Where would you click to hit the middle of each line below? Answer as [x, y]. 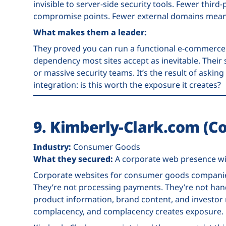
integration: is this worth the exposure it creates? [127, 85]
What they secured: [73, 159]
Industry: [52, 147]
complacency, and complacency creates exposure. [128, 211]
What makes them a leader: [90, 32]
